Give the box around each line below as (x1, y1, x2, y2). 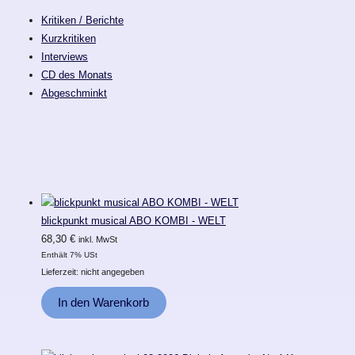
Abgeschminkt (41, 86, 107, 99)
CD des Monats (41, 68, 113, 81)
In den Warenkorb (58, 296, 150, 309)
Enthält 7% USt (41, 250, 97, 259)
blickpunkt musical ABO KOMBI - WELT (41, 214, 226, 227)
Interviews (41, 50, 88, 63)
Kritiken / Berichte (41, 13, 124, 26)
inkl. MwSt (78, 234, 117, 244)
